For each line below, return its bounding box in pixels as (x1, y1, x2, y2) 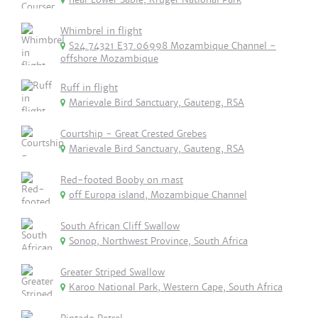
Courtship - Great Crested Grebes (60, 128, 207, 140)
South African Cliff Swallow (60, 220, 180, 232)
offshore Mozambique (60, 53, 158, 65)
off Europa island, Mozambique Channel (69, 189, 247, 201)
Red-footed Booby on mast (60, 174, 183, 186)
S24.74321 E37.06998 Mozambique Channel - (69, 40, 276, 52)
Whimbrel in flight (60, 25, 142, 37)
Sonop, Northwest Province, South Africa (69, 235, 248, 247)
